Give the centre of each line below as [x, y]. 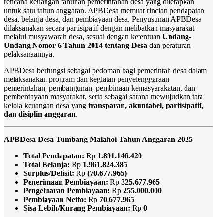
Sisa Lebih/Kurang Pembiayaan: [77, 208]
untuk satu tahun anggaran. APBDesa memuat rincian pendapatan [104, 11]
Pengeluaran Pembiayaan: [67, 191]
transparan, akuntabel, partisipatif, [146, 106]
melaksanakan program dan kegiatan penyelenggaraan [86, 79]
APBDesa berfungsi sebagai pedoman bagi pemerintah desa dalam [105, 71]
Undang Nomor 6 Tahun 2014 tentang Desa [76, 46]
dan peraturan [169, 46]
